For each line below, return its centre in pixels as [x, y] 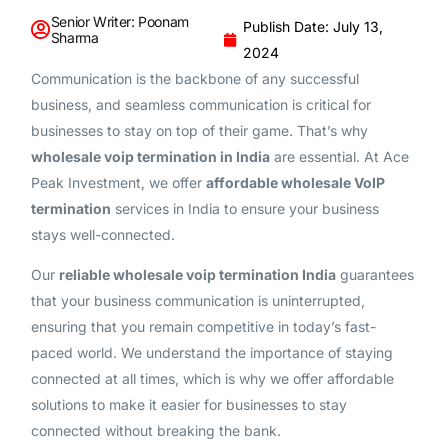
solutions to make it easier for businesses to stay [188, 404]
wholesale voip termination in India [150, 156]
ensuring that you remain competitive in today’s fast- [203, 326]
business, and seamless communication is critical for [200, 104]
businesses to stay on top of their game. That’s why [199, 130]
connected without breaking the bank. [155, 430]
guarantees [374, 274]
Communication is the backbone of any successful [194, 78]
